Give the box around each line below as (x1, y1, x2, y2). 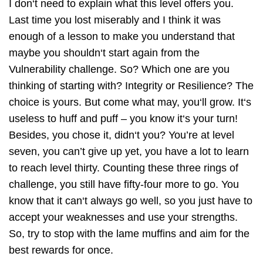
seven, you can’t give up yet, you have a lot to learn (9, 145, 249, 157)
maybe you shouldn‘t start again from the (9, 46, 200, 59)
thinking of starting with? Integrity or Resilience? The (9, 79, 254, 92)
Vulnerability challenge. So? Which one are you (9, 63, 230, 75)
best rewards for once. (9, 244, 113, 256)
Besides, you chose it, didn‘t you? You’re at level (9, 129, 234, 141)
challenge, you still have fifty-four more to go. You (9, 178, 239, 190)
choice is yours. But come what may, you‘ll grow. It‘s (9, 96, 251, 108)
